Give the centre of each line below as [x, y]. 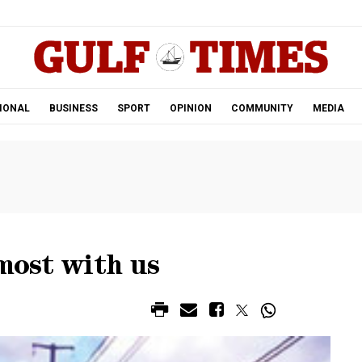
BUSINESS [73, 108]
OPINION [190, 108]
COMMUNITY [262, 108]
